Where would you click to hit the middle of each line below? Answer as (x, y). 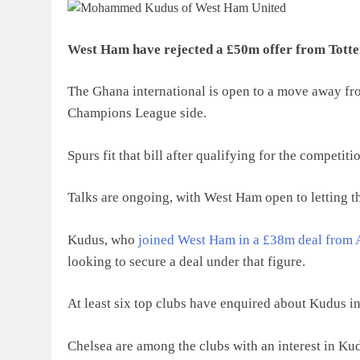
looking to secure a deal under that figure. (186, 261)
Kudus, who (103, 239)
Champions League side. (137, 113)
